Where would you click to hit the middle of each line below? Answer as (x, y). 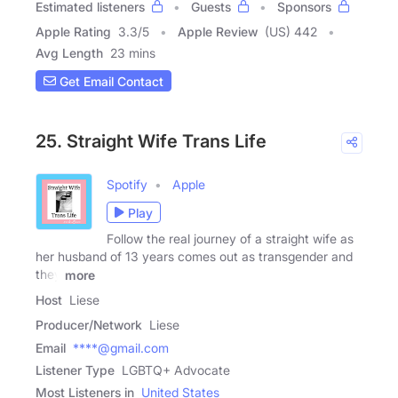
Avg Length (69, 53)
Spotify (127, 185)
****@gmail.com (121, 347)
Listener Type (75, 370)
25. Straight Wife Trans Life (151, 142)
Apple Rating (73, 32)
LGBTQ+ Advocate (176, 370)
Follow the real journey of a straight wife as (230, 239)
